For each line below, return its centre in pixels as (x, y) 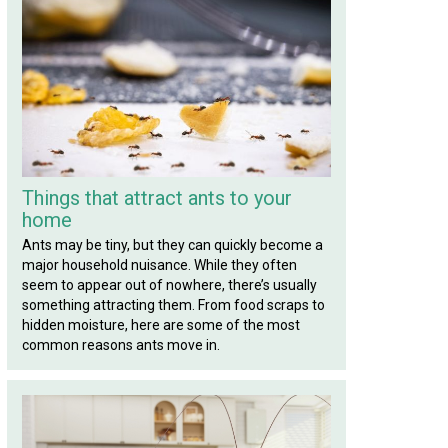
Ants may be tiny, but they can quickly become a (172, 245)
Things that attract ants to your (157, 198)
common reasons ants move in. (121, 345)
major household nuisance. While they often (159, 265)
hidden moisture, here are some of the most (161, 325)
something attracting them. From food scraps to (173, 305)
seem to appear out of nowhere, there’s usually (169, 285)
